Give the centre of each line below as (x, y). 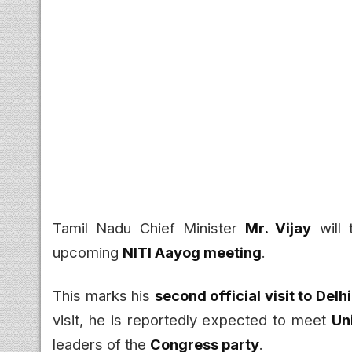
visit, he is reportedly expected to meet (192, 319)
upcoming (88, 252)
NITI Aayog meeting (192, 252)
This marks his (104, 295)
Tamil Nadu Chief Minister (149, 227)
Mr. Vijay (279, 227)
